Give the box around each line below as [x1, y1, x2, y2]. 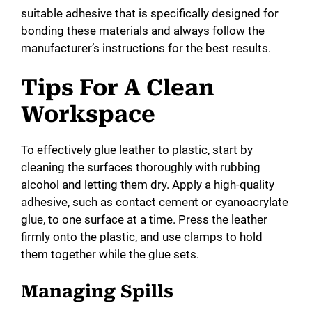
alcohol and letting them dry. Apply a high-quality [21, 178, 274, 192]
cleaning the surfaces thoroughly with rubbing [21, 160, 260, 175]
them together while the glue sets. [21, 247, 199, 262]
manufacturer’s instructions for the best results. [21, 40, 271, 55]
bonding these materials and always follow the [21, 23, 265, 38]
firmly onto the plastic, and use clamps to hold [21, 230, 263, 244]
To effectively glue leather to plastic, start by [21, 143, 253, 157]
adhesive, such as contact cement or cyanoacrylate [21, 195, 288, 210]
